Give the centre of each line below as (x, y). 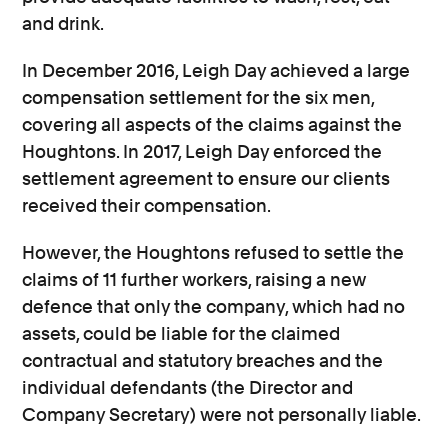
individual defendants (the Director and (188, 387)
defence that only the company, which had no (214, 306)
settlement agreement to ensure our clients (206, 178)
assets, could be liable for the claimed (181, 333)
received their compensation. (147, 205)
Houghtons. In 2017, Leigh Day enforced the (202, 151)
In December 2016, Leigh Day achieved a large (216, 70)
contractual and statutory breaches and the (203, 360)
